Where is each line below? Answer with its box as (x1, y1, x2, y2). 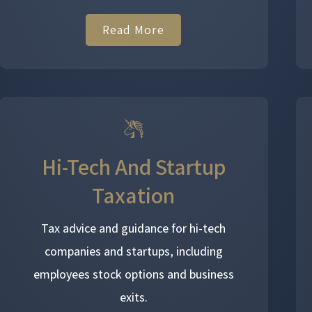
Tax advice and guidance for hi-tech (41, 219, 226, 236)
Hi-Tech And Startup (41, 151, 226, 181)
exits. (119, 288, 148, 305)
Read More (102, 21, 165, 38)
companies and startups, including (44, 242, 223, 259)
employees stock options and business (33, 265, 234, 282)
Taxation (92, 180, 175, 210)
